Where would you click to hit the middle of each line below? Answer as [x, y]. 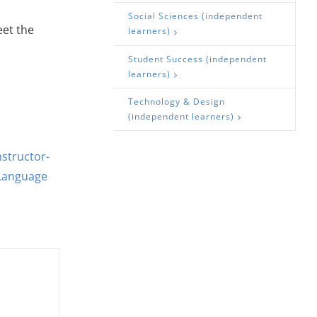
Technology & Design [177, 101]
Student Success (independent [198, 59]
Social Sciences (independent [196, 16]
